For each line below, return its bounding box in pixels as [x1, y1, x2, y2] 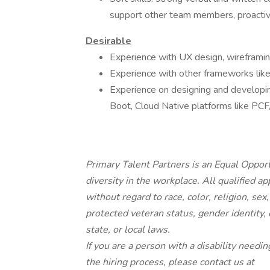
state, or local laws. [86, 223, 170, 236]
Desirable [86, 34, 131, 48]
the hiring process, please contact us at [86, 256, 254, 269]
